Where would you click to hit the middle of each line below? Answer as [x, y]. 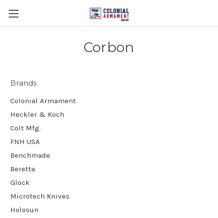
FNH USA [25, 141]
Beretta [23, 169]
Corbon [109, 47]
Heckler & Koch [37, 114]
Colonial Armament [43, 100]
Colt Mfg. [26, 128]
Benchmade [30, 155]
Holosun [24, 209]
